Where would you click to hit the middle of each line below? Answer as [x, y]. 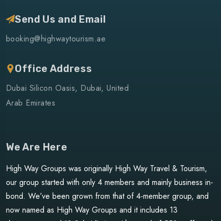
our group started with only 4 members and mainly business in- [110, 183]
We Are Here [37, 147]
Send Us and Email [60, 19]
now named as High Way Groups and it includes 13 [92, 210]
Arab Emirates [31, 103]
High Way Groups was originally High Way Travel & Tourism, [107, 169]
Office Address [54, 69]
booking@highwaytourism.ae [56, 39]
